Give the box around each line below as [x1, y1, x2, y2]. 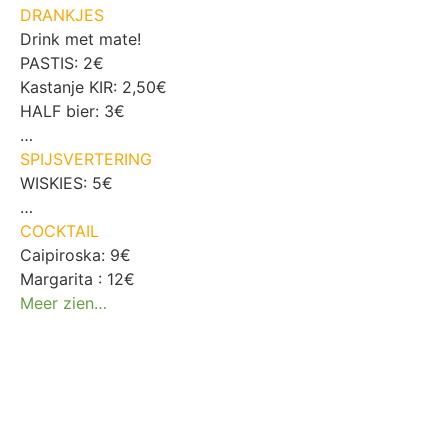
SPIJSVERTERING [20, 148, 152, 169]
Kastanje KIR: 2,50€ [20, 76, 172, 97]
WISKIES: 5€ [20, 172, 118, 193]
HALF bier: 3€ [20, 100, 130, 121]
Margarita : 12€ [20, 268, 140, 289]
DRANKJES [20, 4, 104, 25]
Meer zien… [20, 292, 107, 313]
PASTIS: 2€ [20, 52, 109, 73]
